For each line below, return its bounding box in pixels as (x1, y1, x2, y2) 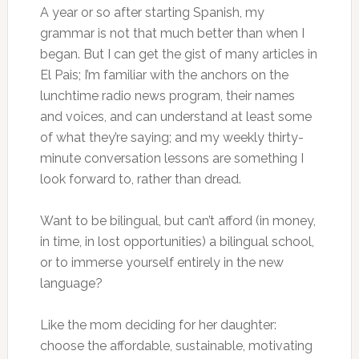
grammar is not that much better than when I (39, 26, 305, 41)
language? (39, 276, 103, 291)
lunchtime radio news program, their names (39, 88, 295, 103)
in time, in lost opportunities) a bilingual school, (39, 234, 314, 249)
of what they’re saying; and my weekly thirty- (39, 130, 304, 145)
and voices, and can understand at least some (39, 109, 312, 124)
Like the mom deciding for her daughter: (39, 317, 276, 333)
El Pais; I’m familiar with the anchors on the (39, 67, 288, 83)
